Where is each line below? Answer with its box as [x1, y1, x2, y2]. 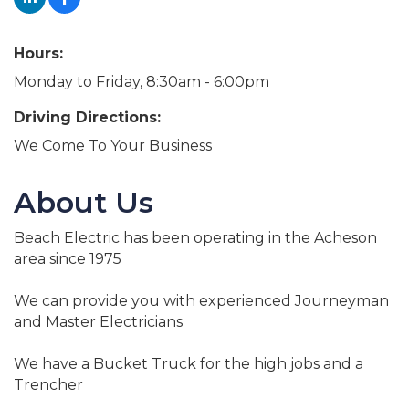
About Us [14, 184, 153, 220]
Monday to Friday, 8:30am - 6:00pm [14, 72, 269, 90]
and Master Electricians [14, 312, 183, 330]
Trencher [14, 375, 83, 393]
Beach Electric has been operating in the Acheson [14, 228, 377, 246]
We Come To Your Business [14, 136, 212, 154]
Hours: [14, 44, 63, 62]
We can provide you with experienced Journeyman [14, 291, 389, 309]
